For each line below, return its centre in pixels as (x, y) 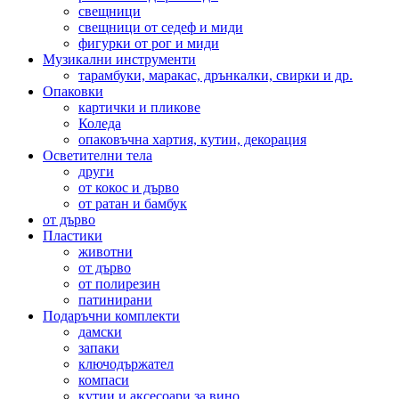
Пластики (73, 236)
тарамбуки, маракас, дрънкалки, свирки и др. (216, 76)
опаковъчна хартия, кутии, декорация (192, 140)
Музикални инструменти (119, 60)
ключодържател (126, 364)
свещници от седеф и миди (161, 28)
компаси (104, 380)
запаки (99, 348)
